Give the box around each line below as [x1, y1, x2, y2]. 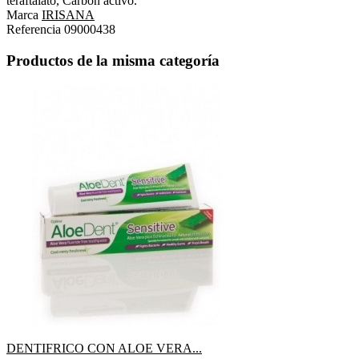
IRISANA [42, 8, 95, 22]
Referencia [6, 22, 64, 37]
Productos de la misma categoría [6, 51, 220, 69]
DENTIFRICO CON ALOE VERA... [6, 341, 202, 355]
